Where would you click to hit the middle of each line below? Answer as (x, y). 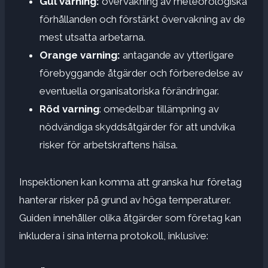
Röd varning (69, 109)
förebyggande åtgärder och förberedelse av (141, 73)
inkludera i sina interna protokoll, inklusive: (114, 235)
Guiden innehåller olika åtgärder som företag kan (130, 217)
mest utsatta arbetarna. (92, 37)
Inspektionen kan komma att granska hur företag (130, 182)
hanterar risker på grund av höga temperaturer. (125, 200)
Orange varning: (81, 55)
